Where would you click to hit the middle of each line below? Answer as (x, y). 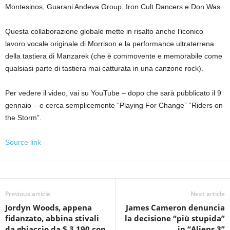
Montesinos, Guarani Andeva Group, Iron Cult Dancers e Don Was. (114, 6)
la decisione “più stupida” (175, 218)
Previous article (28, 194)
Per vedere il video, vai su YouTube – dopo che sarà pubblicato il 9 (113, 93)
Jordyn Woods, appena (49, 207)
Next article (208, 194)
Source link (23, 142)
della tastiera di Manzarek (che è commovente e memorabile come (114, 56)
